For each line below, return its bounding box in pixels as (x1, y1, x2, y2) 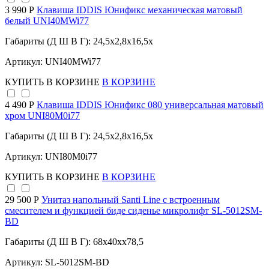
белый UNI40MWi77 (5, 16, 89, 26)
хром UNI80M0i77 (5, 110, 80, 121)
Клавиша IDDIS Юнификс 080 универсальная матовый (37, 100, 264, 110)
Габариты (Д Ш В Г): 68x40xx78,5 (5, 237, 144, 247)
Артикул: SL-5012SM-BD (5, 257, 109, 268)
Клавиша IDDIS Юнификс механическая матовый (37, 5, 243, 16)
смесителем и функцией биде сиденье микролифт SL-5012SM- (5, 205, 262, 216)
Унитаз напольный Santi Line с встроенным (41, 195, 220, 205)
